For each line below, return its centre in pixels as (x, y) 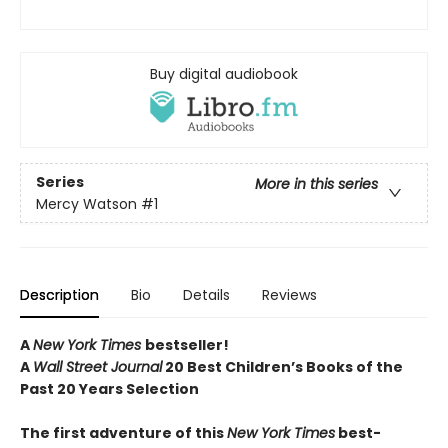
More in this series (316, 183)
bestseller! (187, 345)
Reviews (289, 295)
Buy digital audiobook (224, 74)
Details (206, 295)
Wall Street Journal (97, 367)
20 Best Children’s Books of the (282, 367)
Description (59, 295)
